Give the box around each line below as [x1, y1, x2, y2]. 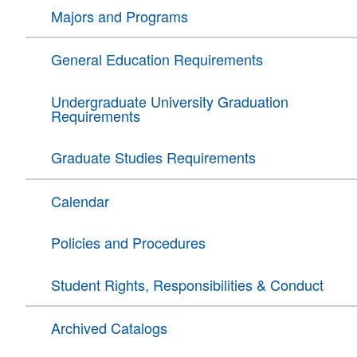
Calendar [50, 190, 109, 211]
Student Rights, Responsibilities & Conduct [50, 273, 324, 295]
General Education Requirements [50, 49, 263, 70]
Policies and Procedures [50, 232, 206, 253]
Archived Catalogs [50, 317, 167, 339]
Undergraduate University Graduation [50, 90, 288, 112]
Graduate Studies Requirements [50, 147, 256, 168]
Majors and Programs [50, 5, 188, 26]
